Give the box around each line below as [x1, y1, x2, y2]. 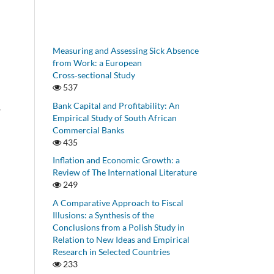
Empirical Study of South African [53, 112, 177, 123]
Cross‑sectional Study [53, 69, 135, 80]
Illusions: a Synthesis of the [53, 210, 154, 221]
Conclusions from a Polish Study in [53, 222, 185, 233]
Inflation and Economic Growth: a [53, 155, 180, 166]
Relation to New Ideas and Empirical [53, 234, 190, 245]
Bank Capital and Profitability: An [53, 100, 180, 111]
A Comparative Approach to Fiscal [53, 198, 183, 209]
